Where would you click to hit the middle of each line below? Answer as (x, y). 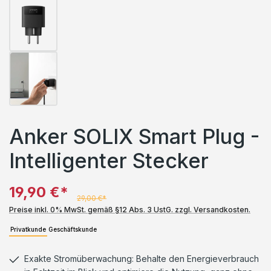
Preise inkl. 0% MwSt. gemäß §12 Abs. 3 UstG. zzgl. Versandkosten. (130, 210)
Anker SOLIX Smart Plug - (134, 136)
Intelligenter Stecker (109, 161)
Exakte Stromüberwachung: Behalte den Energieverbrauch (142, 259)
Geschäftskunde (73, 229)
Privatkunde (28, 229)
